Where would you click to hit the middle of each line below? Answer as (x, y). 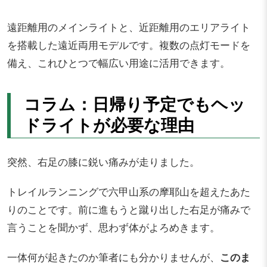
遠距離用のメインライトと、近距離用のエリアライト (129, 27)
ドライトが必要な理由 (109, 125)
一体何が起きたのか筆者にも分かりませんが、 (114, 257)
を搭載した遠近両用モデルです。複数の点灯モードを (129, 45)
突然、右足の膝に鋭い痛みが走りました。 (103, 162)
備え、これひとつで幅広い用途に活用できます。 (119, 63)
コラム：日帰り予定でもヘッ (134, 104)
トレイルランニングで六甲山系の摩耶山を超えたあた (129, 192)
